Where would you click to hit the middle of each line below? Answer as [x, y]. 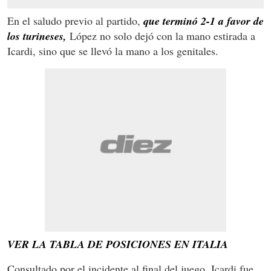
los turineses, [37, 36]
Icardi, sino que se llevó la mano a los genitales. [113, 51]
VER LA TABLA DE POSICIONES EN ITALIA [118, 244]
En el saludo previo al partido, [75, 20]
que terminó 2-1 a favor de [204, 21]
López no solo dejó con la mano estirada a [161, 35]
